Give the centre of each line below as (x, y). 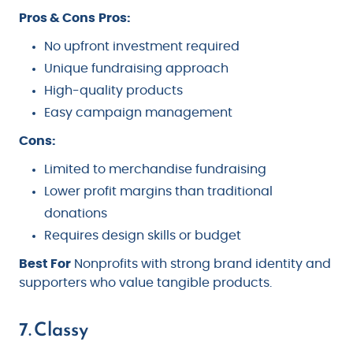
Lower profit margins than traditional (158, 192)
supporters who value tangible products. (145, 283)
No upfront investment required (142, 47)
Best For (45, 264)
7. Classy (54, 330)
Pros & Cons (57, 19)
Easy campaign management (138, 113)
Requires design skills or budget (143, 236)
